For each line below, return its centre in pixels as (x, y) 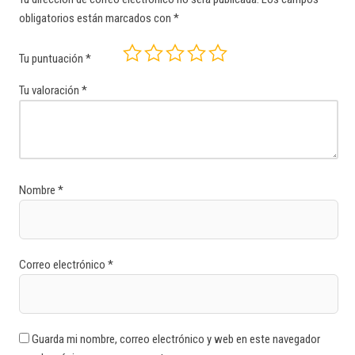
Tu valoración (50, 91)
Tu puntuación (52, 58)
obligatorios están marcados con (96, 19)
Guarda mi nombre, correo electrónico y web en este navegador (176, 340)
